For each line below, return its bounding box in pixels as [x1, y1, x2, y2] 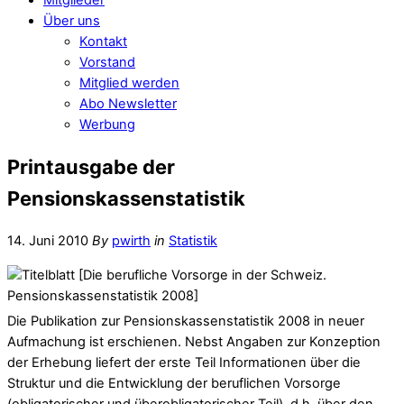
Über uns [43, 12, 100, 29]
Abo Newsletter [79, 95, 177, 112]
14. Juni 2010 [7, 232, 88, 249]
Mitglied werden [79, 74, 179, 91]
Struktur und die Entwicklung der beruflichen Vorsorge [7, 374, 341, 391]
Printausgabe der [7, 154, 175, 179]
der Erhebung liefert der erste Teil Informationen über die [7, 353, 361, 371]
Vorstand [79, 53, 135, 70]
